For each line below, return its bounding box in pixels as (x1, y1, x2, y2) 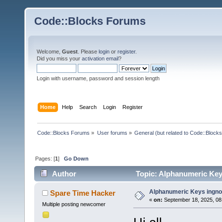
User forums (97, 129, 127, 136)
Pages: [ (35, 155, 55, 162)
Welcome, (37, 49, 62, 55)
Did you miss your (37, 55, 82, 61)
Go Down (64, 155, 89, 162)
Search (79, 104, 97, 110)
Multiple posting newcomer (42, 201, 106, 208)
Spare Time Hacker (50, 189, 116, 198)
